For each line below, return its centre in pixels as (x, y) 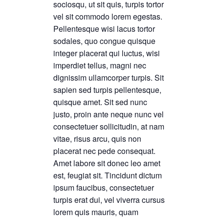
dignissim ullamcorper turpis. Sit (109, 77)
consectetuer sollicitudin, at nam (109, 126)
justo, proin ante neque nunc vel (109, 114)
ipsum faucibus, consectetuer (104, 187)
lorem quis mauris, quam (96, 212)
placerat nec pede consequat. (104, 151)
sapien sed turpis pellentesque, (107, 89)
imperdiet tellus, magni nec (100, 65)
